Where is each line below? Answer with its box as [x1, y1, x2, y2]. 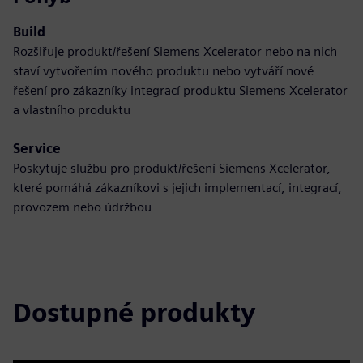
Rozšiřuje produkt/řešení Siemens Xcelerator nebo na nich [13, 44, 337, 59]
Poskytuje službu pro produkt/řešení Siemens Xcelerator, [13, 160, 331, 176]
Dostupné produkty [13, 297, 255, 328]
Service [13, 141, 61, 156]
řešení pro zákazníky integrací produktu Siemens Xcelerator [13, 83, 348, 98]
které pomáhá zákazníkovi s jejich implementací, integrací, [13, 180, 342, 195]
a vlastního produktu [13, 102, 130, 117]
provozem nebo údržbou [13, 199, 152, 215]
